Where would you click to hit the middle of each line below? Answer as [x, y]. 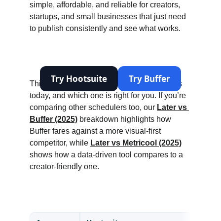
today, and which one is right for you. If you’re [109, 95]
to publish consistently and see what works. [105, 28]
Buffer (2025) [54, 119]
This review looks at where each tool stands [107, 84]
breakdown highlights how [125, 119]
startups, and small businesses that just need [109, 17]
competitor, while [60, 143]
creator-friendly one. [64, 166]
